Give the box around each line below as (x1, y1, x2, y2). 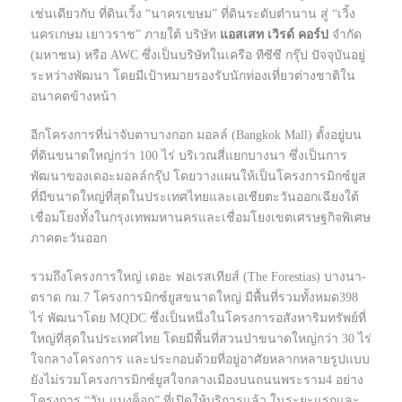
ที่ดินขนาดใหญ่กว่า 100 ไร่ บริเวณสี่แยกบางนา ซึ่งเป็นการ (31, 149, 347, 163)
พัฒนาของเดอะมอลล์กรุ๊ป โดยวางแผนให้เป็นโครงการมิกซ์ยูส (31, 170, 366, 184)
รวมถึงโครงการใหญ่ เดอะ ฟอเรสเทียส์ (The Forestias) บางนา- (31, 270, 366, 284)
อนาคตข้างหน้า (31, 90, 117, 104)
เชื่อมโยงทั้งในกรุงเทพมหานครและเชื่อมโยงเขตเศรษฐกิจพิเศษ (31, 211, 371, 225)
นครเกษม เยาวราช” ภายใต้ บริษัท (31, 28, 216, 42)
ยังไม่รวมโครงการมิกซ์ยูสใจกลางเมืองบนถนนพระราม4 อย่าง (31, 373, 363, 388)
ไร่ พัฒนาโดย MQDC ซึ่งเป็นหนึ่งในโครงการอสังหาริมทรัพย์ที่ (31, 311, 366, 326)
